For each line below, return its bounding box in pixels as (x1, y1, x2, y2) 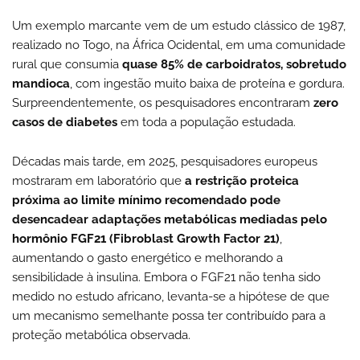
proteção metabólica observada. (12, 327, 190, 342)
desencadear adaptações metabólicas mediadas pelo (12, 211, 327, 227)
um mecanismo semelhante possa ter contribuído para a (12, 308, 325, 323)
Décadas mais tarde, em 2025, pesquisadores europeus (12, 153, 317, 169)
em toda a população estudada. (117, 114, 296, 129)
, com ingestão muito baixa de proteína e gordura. (70, 76, 345, 91)
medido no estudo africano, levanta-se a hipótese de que (12, 288, 329, 304)
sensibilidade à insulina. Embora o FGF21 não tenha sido (12, 269, 321, 284)
